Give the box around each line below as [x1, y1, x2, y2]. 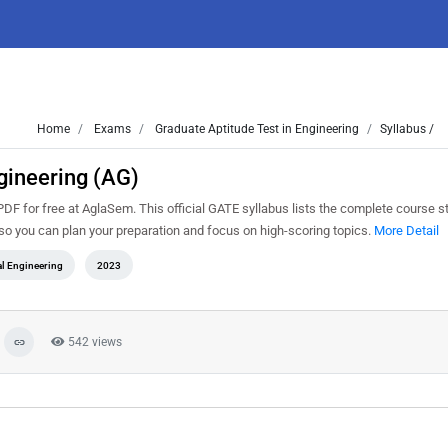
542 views [65, 335, 122, 349]
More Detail [374, 223, 439, 238]
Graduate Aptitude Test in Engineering [152, 122, 359, 136]
